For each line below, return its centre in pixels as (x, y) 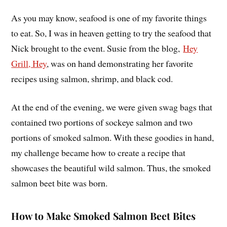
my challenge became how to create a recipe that (99, 153)
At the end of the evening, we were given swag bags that (112, 107)
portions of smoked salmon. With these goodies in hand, (113, 138)
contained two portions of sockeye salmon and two (102, 122)
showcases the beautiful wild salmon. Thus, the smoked (111, 168)
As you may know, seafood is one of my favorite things (109, 17)
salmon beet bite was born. (60, 183)
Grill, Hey (29, 63)
